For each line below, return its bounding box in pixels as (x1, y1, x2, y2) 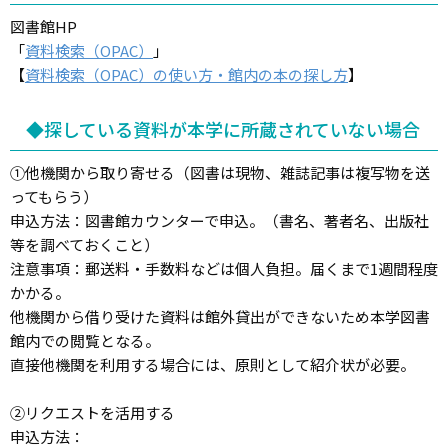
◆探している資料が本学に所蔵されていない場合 (26, 115, 420, 142)
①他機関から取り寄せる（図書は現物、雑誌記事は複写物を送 (10, 161, 430, 183)
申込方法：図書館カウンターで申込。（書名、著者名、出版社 (10, 209, 429, 231)
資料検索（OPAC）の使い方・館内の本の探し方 (25, 63, 348, 85)
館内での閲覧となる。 (10, 329, 160, 351)
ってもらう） (10, 185, 98, 207)
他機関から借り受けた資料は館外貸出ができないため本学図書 (10, 305, 430, 327)
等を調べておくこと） (10, 233, 159, 255)
